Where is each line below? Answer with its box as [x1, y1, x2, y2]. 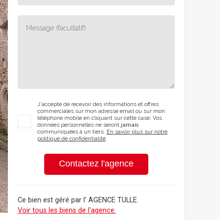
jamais [121, 121, 139, 128]
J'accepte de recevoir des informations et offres [37, 101, 159, 108]
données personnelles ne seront [37, 121, 121, 128]
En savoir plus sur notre [107, 128, 167, 135]
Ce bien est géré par [18, 196, 83, 204]
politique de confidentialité [37, 135, 106, 142]
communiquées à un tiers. [37, 128, 107, 135]
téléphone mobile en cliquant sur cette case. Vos [37, 114, 162, 121]
